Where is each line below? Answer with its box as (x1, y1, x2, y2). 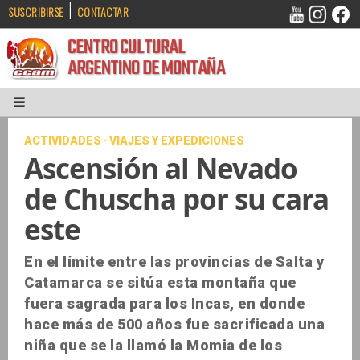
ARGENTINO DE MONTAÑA (74, 59, 250, 94)
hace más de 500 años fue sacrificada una (24, 316, 325, 333)
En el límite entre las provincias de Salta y (24, 253, 324, 271)
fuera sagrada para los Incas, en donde (24, 295, 305, 313)
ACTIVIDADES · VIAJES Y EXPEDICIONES (24, 134, 244, 148)
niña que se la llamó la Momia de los (24, 337, 282, 354)
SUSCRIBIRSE (9, 3, 64, 20)
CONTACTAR (76, 3, 129, 20)
